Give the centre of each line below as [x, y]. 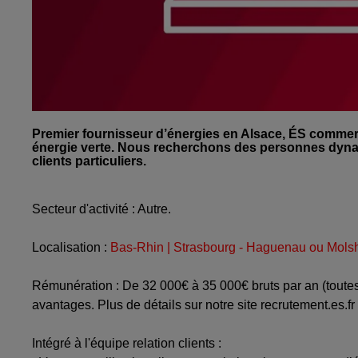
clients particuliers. [89, 161]
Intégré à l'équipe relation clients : [127, 343]
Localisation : [71, 247]
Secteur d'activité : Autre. [101, 209]
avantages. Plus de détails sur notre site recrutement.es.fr [193, 304]
